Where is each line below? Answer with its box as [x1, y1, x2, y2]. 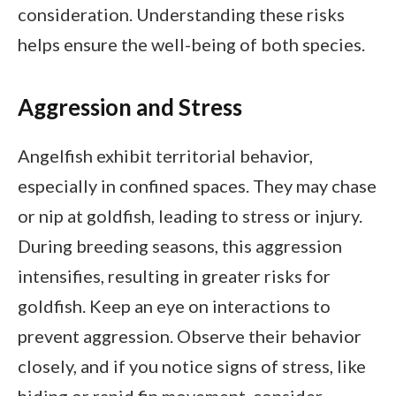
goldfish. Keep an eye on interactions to [18, 295, 331, 317]
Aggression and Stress [18, 94, 242, 121]
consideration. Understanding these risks [18, 4, 345, 26]
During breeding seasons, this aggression [18, 235, 342, 257]
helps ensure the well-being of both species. [18, 34, 365, 56]
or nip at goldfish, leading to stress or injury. [18, 205, 362, 227]
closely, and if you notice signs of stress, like [18, 355, 366, 377]
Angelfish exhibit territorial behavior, [18, 145, 313, 167]
